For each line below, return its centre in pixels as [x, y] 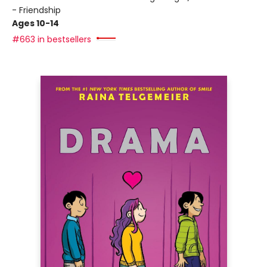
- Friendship [36, 10]
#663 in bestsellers [52, 39]
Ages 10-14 [35, 23]
